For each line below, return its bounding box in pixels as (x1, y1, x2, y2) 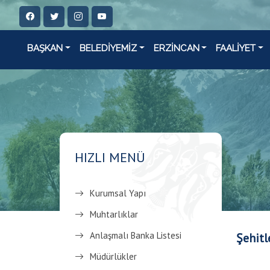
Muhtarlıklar (90, 209, 138, 220)
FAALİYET (216, 43, 256, 54)
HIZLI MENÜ (75, 149, 145, 166)
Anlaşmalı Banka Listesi (90, 230, 181, 241)
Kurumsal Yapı (90, 187, 146, 199)
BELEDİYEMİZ (79, 43, 137, 54)
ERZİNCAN (153, 43, 199, 54)
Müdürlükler (90, 251, 137, 262)
